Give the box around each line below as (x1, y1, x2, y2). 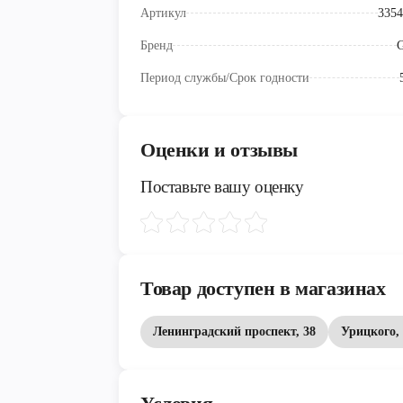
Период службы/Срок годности (140, 71, 309, 85)
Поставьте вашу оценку (140, 177, 304, 197)
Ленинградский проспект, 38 (153, 325, 316, 339)
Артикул (140, 6, 186, 21)
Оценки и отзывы (140, 139, 298, 162)
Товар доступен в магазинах (140, 277, 386, 300)
